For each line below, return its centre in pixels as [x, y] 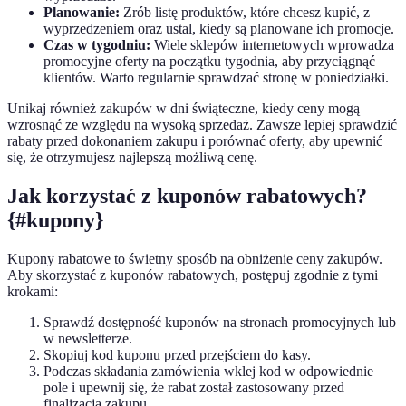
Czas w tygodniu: [97, 45]
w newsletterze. [88, 339]
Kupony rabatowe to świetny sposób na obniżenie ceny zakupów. [195, 259]
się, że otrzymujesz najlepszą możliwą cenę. [132, 158]
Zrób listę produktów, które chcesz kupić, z [245, 13]
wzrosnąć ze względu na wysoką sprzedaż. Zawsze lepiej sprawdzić [202, 125]
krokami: [33, 292]
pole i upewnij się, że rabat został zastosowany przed [194, 388]
